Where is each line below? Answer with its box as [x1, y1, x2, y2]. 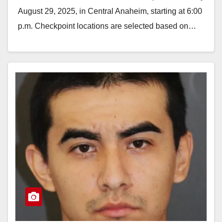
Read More [23, 44, 62, 53]
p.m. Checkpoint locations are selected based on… [18, 21, 196, 30]
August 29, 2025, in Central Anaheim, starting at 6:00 [18, 6, 202, 15]
